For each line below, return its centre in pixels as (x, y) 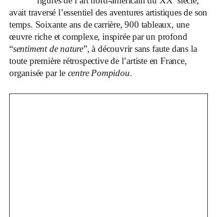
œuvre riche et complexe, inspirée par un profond (98, 36)
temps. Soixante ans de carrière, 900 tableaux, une (99, 24)
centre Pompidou (99, 73)
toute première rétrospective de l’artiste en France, (98, 61)
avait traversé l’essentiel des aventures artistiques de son (108, 12)
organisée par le (39, 73)
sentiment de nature (48, 48)
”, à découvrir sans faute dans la (140, 48)
